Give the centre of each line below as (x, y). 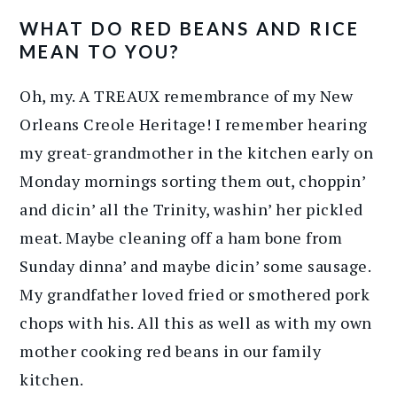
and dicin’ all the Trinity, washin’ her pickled (191, 210)
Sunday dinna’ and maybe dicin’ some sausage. (195, 266)
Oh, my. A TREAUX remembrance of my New (187, 96)
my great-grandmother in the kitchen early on (197, 153)
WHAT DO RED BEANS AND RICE (190, 29)
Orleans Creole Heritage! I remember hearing (194, 125)
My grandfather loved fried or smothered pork (195, 295)
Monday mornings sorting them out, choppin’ (193, 181)
